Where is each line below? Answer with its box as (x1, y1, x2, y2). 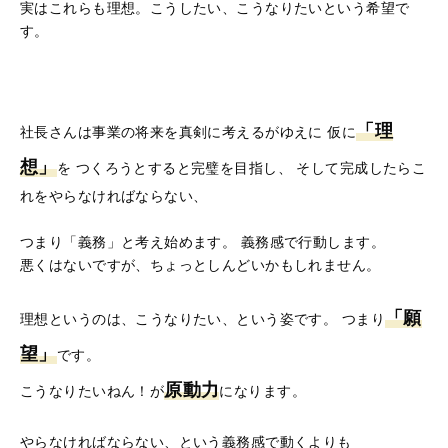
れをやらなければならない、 (20, 187, 208, 204)
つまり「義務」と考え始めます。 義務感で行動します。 (20, 233, 385, 250)
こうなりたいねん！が (20, 382, 165, 399)
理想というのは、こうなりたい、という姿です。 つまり (20, 310, 385, 327)
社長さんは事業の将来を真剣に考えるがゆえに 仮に (20, 123, 357, 140)
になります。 (219, 382, 306, 399)
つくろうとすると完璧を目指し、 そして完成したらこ (71, 159, 427, 176)
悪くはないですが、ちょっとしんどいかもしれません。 (20, 256, 381, 273)
